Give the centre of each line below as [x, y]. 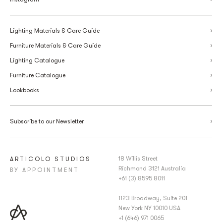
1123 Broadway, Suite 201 [153, 198]
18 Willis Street [138, 158]
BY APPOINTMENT [45, 170]
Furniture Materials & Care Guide [55, 45]
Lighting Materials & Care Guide [55, 30]
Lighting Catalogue [37, 60]
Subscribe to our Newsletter [47, 121]
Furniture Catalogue [38, 75]
